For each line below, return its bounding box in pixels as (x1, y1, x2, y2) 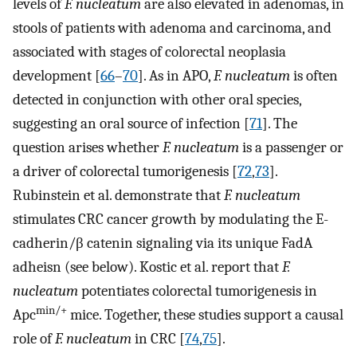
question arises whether (13, 139, 163, 157)
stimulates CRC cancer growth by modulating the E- (13, 210, 328, 229)
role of (13, 330, 55, 348)
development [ (13, 67, 100, 85)
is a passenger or (239, 139, 343, 157)
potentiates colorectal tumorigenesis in (78, 282, 317, 300)
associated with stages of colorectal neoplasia (13, 43, 286, 61)
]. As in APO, (138, 67, 214, 85)
